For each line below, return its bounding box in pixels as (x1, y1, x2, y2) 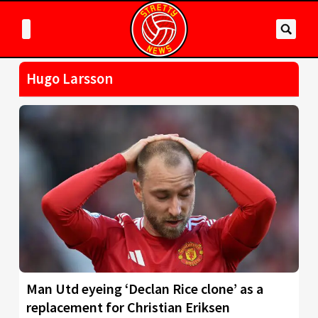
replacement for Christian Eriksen (26, 298, 230, 317)
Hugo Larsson (26, 70, 113, 88)
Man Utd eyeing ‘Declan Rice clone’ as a (26, 280, 263, 298)
